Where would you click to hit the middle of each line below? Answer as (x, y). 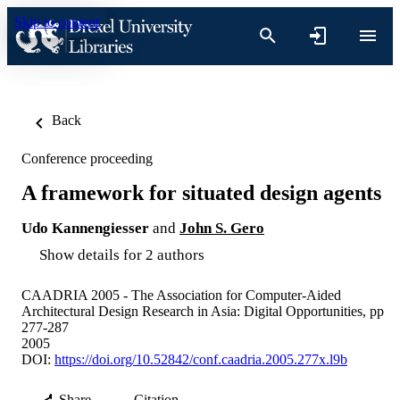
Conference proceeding (87, 158)
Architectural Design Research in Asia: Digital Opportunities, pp (203, 311)
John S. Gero (222, 228)
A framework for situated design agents (201, 192)
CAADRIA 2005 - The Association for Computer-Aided (181, 295)
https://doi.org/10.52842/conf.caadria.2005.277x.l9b (201, 359)
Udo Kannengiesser (85, 228)
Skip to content (57, 22)
